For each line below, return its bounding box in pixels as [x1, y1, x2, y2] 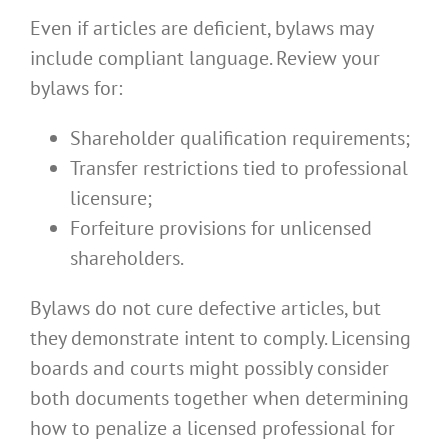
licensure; [70, 184, 152, 211]
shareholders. [70, 244, 184, 271]
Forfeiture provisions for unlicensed [70, 214, 372, 241]
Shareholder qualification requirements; [70, 124, 410, 151]
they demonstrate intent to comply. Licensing [30, 324, 411, 351]
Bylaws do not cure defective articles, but [30, 294, 381, 321]
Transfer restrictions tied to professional [70, 154, 408, 181]
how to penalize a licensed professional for [30, 414, 395, 441]
